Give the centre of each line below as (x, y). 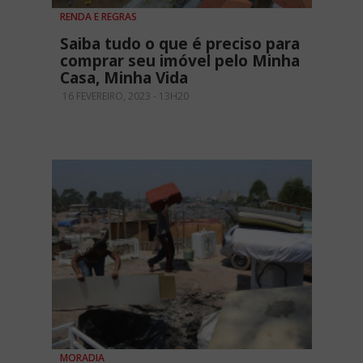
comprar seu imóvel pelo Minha (180, 61)
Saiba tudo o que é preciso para (180, 44)
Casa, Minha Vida (124, 78)
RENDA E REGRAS (98, 17)
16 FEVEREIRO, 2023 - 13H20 (124, 96)
